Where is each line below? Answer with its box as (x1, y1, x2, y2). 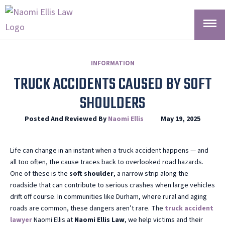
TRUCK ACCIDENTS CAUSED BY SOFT (13, 72, 212, 97)
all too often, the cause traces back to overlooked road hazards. (10, 157, 203, 167)
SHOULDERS (80, 91, 145, 117)
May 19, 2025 (161, 114, 200, 124)
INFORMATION (90, 59, 135, 68)
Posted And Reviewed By (25, 114, 108, 124)
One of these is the (10, 169, 69, 179)
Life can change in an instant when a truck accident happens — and (10, 146, 208, 156)
